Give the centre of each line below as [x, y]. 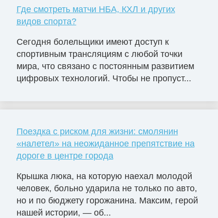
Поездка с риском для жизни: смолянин [97, 132]
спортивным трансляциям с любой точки [99, 54]
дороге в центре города [65, 156]
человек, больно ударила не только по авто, [107, 188]
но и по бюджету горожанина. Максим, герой [107, 200]
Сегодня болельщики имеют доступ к [92, 42]
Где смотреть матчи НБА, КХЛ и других [96, 9]
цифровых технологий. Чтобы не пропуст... [104, 79]
